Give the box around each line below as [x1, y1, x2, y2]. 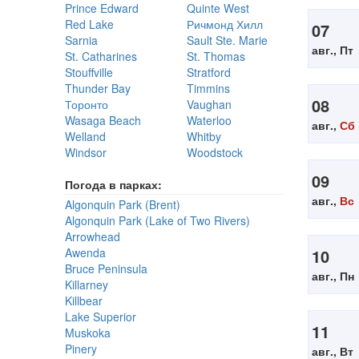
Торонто [65, 96, 108, 112]
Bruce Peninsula [65, 260, 147, 276]
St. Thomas [186, 48, 245, 64]
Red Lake [65, 16, 114, 32]
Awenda [65, 244, 106, 260]
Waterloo [186, 112, 232, 128]
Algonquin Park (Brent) [65, 196, 180, 212]
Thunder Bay [65, 80, 131, 96]
